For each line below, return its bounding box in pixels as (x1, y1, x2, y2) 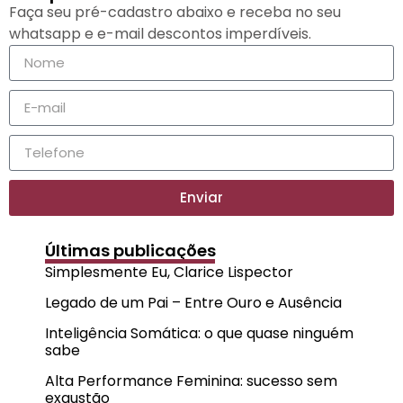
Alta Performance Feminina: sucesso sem (45, 370, 337, 391)
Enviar (180, 188, 223, 208)
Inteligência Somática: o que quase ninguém (45, 322, 354, 344)
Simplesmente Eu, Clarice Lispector (45, 261, 293, 282)
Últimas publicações (45, 238, 216, 262)
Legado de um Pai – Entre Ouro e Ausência (45, 291, 342, 313)
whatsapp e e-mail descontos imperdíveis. (9, 22, 311, 44)
